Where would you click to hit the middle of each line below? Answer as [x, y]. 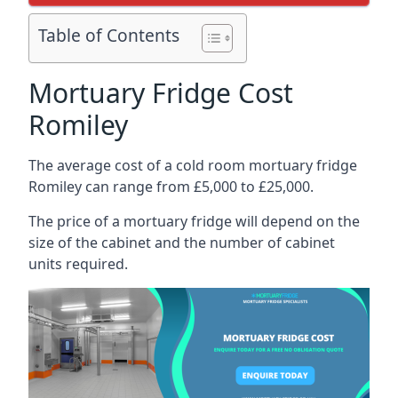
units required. [78, 264]
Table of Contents [109, 36]
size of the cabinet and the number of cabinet [182, 243]
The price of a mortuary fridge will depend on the [194, 221]
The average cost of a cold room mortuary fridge [193, 165]
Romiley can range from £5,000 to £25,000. [171, 187]
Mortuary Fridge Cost [161, 93]
